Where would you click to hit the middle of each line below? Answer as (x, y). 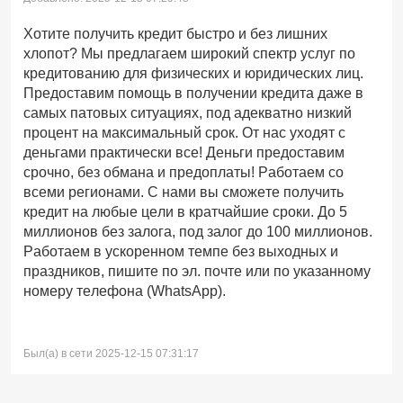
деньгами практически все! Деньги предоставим (184, 152)
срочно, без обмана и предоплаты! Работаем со (184, 172)
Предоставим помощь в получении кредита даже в (193, 93)
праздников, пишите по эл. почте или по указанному (197, 271)
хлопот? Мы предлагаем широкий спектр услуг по (189, 54)
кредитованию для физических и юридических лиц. (193, 73)
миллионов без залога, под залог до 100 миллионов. (198, 232)
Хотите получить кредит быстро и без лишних (175, 34)
